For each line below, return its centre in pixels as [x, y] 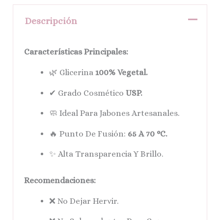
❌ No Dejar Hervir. [84, 201]
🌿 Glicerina [72, 73]
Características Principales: [76, 52]
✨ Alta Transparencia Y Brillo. [107, 154]
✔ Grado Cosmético [88, 93]
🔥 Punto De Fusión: [89, 134]
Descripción [51, 21]
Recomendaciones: [60, 180]
